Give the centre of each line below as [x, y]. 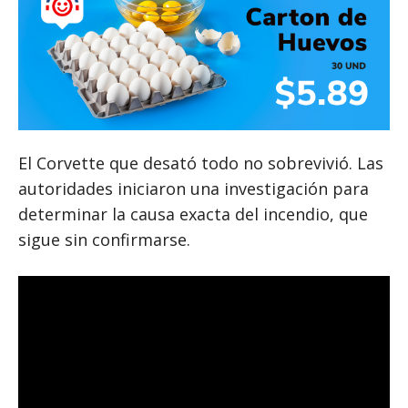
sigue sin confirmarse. [104, 239]
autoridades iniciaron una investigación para [194, 188]
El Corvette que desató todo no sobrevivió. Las [201, 163]
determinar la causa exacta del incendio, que [193, 214]
